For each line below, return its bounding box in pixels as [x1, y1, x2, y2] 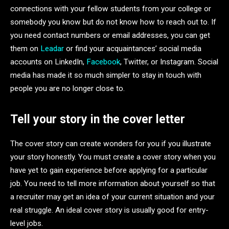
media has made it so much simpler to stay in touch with [10, 70, 201, 80]
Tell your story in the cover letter [10, 112, 185, 126]
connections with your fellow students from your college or [10, 4, 211, 13]
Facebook [86, 57, 120, 66]
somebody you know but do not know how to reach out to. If [10, 17, 216, 27]
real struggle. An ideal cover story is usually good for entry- [10, 205, 209, 215]
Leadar [40, 43, 64, 53]
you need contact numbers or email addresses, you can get [10, 30, 210, 40]
